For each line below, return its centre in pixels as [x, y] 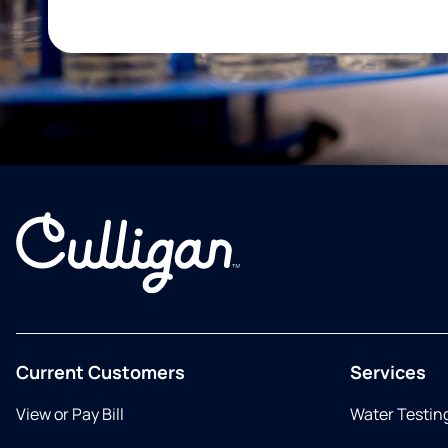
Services [388, 372]
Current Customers [100, 372]
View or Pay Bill [70, 414]
